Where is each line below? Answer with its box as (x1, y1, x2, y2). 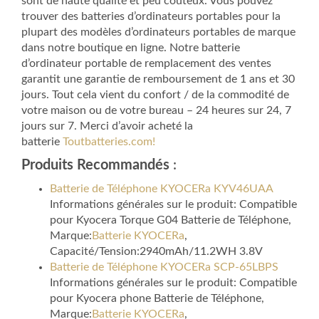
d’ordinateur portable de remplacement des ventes (21, 58, 271, 70)
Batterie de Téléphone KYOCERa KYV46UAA (50, 183, 273, 195)
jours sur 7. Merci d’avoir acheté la (21, 120, 193, 132)
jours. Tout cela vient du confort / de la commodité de (21, 89, 289, 101)
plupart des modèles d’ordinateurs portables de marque (21, 26, 296, 38)
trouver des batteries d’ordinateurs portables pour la (21, 11, 281, 23)
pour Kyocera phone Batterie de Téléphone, (50, 293, 264, 305)
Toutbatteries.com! (63, 136, 155, 148)
